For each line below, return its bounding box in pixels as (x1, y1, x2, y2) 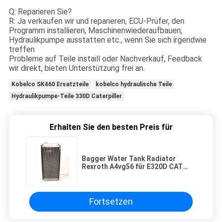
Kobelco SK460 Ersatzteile (11, 80, 89, 88)
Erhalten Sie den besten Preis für (49, 122, 173, 132)
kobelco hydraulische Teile (95, 80, 172, 88)
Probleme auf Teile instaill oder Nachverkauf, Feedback (8, 54, 202, 63)
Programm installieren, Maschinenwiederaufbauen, (8, 25, 182, 35)
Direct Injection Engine (82, 170, 157, 178)
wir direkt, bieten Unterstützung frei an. (8, 63, 145, 73)
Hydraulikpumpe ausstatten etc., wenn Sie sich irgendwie (8, 35, 207, 45)
